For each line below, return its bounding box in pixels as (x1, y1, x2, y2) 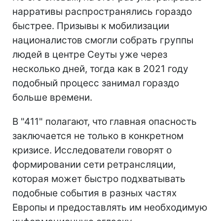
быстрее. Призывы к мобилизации (12, 20, 169, 32)
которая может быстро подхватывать (12, 173, 185, 184)
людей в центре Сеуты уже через (12, 48, 167, 60)
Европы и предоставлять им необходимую (12, 201, 207, 213)
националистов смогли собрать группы (12, 34, 193, 46)
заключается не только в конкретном (12, 130, 184, 142)
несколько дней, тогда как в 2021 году (12, 63, 188, 74)
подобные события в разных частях (12, 187, 177, 199)
